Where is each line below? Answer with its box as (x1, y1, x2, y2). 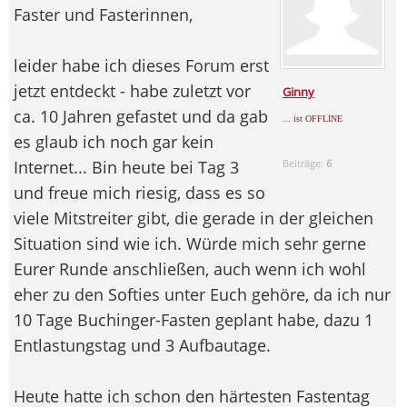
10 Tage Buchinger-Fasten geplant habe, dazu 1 (14, 308, 373, 331)
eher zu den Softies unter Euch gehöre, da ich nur (14, 283, 391, 305)
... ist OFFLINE (283, 113, 343, 124)
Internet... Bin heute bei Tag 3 (14, 155, 239, 178)
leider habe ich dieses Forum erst (14, 54, 269, 76)
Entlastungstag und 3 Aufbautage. (14, 333, 271, 356)
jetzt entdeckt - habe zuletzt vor (14, 79, 251, 102)
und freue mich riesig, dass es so (14, 181, 265, 203)
